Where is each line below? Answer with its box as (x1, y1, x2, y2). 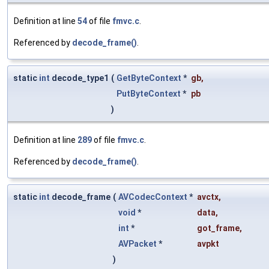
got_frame (197, 223, 240, 234)
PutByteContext (116, 89, 181, 99)
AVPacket (118, 239, 157, 249)
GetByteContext (116, 73, 181, 83)
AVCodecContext (118, 192, 187, 202)
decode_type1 (50, 73, 109, 83)
